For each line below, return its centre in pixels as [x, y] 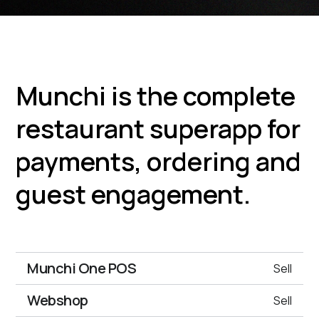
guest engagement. [134, 194]
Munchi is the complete [156, 96]
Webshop [58, 300]
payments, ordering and [159, 162]
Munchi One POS [82, 268]
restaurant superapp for [158, 129]
